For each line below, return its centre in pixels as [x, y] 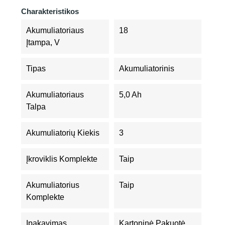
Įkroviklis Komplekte [62, 159]
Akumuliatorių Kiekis [63, 133]
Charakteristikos [50, 11]
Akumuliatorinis [146, 69]
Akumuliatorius [53, 185]
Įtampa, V [43, 42]
